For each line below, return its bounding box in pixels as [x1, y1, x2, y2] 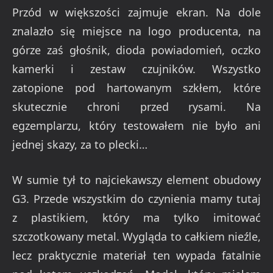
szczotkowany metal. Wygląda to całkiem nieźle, [12, 229, 261, 244]
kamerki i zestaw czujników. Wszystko [12, 61, 261, 76]
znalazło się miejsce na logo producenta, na [12, 23, 261, 38]
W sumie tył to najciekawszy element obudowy [12, 172, 261, 188]
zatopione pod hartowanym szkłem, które [12, 80, 261, 95]
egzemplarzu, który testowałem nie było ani [12, 118, 261, 133]
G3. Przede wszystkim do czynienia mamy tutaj [12, 191, 261, 207]
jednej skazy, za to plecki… [12, 136, 147, 152]
